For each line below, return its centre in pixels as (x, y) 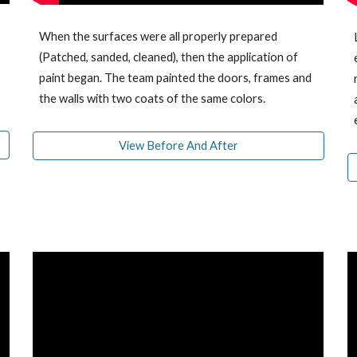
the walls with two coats (103, 99)
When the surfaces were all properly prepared (159, 37)
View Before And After (178, 146)
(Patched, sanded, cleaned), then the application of (169, 57)
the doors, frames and (254, 78)
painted (176, 78)
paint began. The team (98, 78)
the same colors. (222, 99)
